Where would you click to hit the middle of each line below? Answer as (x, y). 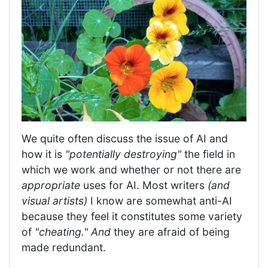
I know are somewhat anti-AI (160, 201)
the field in (208, 154)
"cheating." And (73, 232)
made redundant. (64, 248)
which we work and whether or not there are (131, 170)
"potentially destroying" (123, 154)
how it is (43, 154)
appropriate (51, 185)
